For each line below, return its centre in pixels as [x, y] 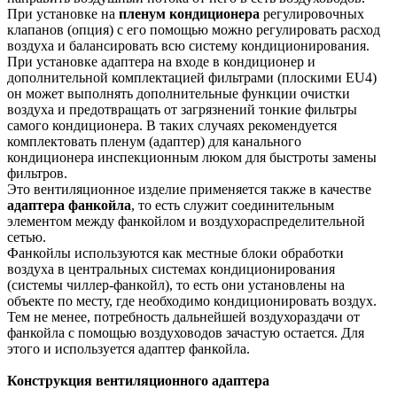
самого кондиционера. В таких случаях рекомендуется [172, 125]
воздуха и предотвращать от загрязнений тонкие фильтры [182, 109]
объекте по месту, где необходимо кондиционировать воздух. [192, 300]
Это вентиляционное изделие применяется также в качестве [189, 189]
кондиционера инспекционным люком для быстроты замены [192, 157]
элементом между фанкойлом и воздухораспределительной [186, 221]
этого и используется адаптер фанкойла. [128, 348]
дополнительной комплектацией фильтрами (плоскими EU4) [192, 77]
